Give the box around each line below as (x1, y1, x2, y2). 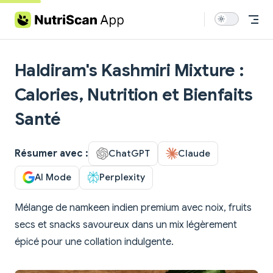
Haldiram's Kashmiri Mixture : (15, 60, 244, 81)
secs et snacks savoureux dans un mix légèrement (15, 219, 237, 232)
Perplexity (99, 171, 145, 183)
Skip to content (15, 12, 73, 21)
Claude (178, 147, 210, 159)
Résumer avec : (15, 147, 88, 160)
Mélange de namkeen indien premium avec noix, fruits (15, 202, 252, 214)
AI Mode (35, 171, 71, 183)
